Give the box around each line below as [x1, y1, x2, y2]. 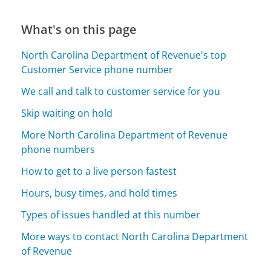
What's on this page [21, 21, 137, 38]
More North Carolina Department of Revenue [21, 128, 228, 142]
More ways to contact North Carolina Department [21, 230, 249, 244]
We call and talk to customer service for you [21, 85, 221, 99]
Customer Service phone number [21, 63, 174, 77]
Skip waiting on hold [21, 106, 113, 120]
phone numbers [21, 143, 96, 157]
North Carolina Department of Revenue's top [21, 48, 227, 62]
